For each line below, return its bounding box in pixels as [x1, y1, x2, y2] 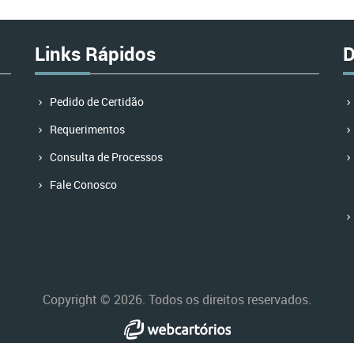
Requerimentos [50, 122, 125, 137]
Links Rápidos [35, 41, 156, 66]
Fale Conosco [50, 177, 117, 192]
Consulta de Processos [50, 149, 163, 164]
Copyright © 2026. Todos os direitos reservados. [43, 290, 311, 308]
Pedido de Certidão [50, 94, 144, 109]
